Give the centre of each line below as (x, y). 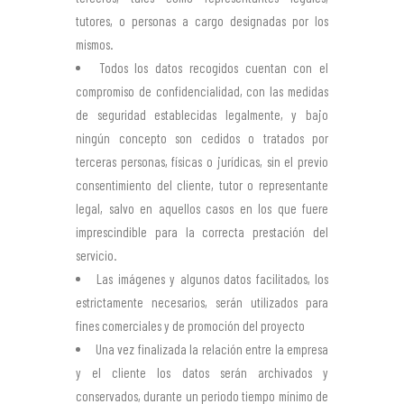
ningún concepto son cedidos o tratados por (202, 138)
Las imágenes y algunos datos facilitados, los (213, 279)
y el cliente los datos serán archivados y (202, 372)
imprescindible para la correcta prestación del (202, 232)
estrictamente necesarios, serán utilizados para (202, 302)
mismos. (94, 44)
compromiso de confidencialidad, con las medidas (202, 91)
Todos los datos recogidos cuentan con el (214, 68)
